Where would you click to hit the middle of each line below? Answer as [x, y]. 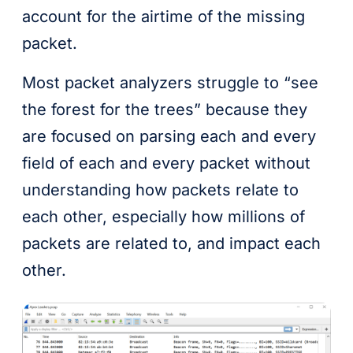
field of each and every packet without [166, 163]
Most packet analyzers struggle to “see [170, 83]
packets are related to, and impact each [171, 244]
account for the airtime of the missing [163, 17]
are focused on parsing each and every [169, 137]
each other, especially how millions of [163, 217]
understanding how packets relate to [160, 190]
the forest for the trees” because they [165, 110]
